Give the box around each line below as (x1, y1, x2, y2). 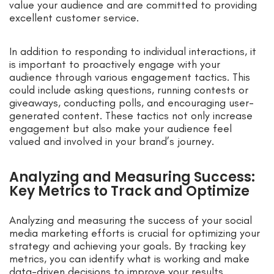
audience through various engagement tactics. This (9, 70, 250, 84)
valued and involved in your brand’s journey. (9, 135, 214, 149)
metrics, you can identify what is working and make (9, 252, 250, 266)
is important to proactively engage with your (9, 57, 220, 72)
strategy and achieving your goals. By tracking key (9, 239, 246, 253)
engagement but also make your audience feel (9, 122, 232, 136)
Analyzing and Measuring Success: (9, 168, 255, 187)
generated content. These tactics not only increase (9, 109, 253, 123)
